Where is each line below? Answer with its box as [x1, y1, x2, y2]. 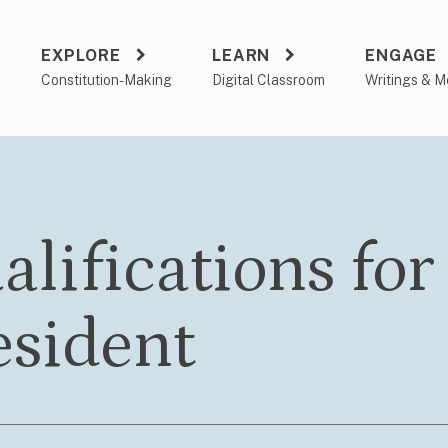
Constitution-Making [41, 72, 173, 88]
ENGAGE [365, 46, 437, 65]
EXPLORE [41, 46, 121, 65]
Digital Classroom [212, 72, 326, 88]
